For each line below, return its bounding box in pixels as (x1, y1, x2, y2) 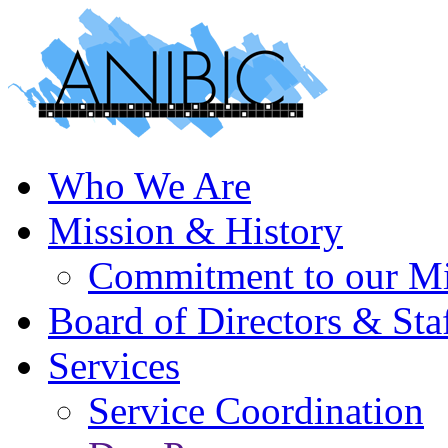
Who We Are (48, 164, 251, 207)
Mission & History (48, 209, 343, 252)
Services (48, 344, 180, 387)
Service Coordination (88, 389, 424, 432)
